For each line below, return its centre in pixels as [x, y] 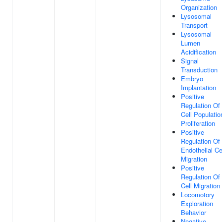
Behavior [194, 212]
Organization [199, 7]
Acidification [198, 52]
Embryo [192, 79]
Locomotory [198, 194]
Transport [194, 25]
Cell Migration [200, 186]
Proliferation [198, 123]
